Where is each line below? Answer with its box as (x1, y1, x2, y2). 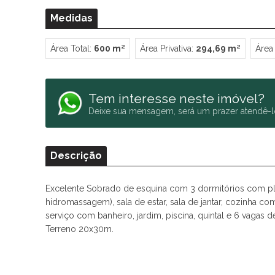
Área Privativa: (139, 44, 196, 53)
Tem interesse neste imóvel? (88, 91, 265, 106)
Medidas (50, 12, 93, 24)
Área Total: (50, 44, 94, 53)
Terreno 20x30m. (45, 224, 114, 234)
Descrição (50, 150, 102, 161)
